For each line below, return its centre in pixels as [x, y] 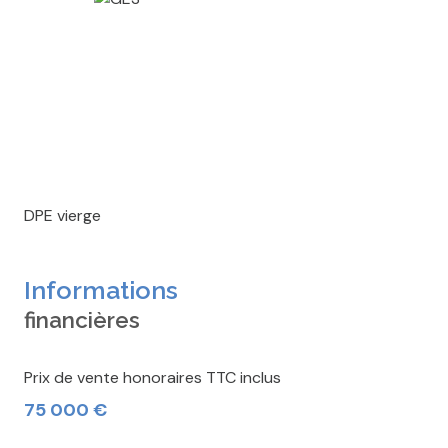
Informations [101, 290]
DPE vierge [62, 216]
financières [82, 320]
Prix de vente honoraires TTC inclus [152, 378]
